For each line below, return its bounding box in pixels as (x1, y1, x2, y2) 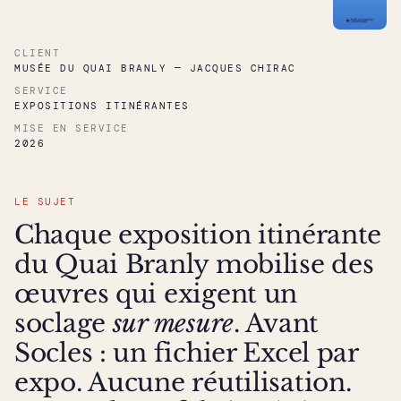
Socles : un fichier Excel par (14, 337, 358, 370)
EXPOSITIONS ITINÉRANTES (14, 99, 190, 113)
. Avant (233, 308, 320, 340)
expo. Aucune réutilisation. (14, 367, 352, 399)
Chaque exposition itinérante (14, 219, 382, 252)
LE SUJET (14, 195, 75, 209)
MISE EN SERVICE (14, 122, 129, 135)
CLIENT (14, 47, 60, 60)
